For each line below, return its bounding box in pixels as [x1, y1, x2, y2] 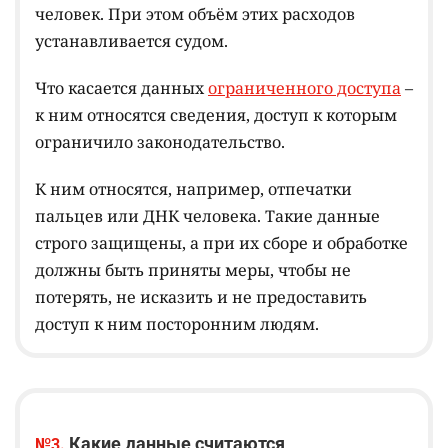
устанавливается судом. [35, 30, 228, 53]
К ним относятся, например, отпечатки [35, 178, 352, 201]
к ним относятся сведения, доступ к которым [35, 104, 397, 127]
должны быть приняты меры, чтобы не [35, 259, 351, 282]
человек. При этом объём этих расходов [35, 3, 355, 26]
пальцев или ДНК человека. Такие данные [35, 205, 380, 228]
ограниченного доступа [208, 77, 401, 100]
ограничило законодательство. [35, 131, 285, 154]
